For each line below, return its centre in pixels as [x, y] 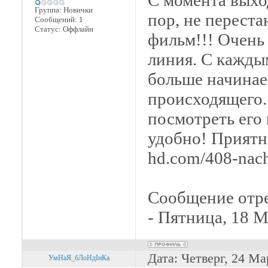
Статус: [49, 29]
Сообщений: [57, 19]
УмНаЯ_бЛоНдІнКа [79, 258]
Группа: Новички [64, 10]
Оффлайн [78, 29]
